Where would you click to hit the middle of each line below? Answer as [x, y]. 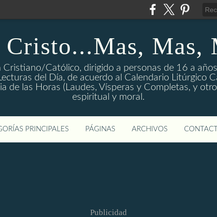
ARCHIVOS [150, 129]
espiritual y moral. [108, 97]
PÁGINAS [100, 129]
